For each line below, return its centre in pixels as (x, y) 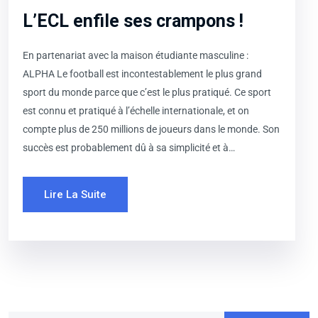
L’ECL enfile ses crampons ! (133, 21)
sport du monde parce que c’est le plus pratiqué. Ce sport (147, 93)
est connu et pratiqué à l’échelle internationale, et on (136, 111)
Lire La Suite (75, 195)
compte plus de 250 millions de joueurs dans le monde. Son (151, 130)
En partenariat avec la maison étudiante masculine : (136, 56)
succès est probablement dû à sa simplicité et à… (129, 148)
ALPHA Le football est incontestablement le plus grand (142, 74)
